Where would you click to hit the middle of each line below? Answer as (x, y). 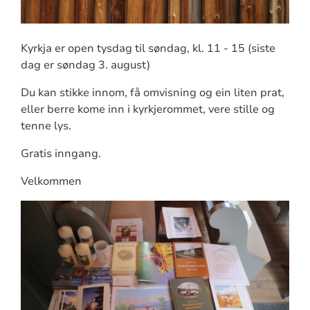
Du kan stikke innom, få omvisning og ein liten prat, (152, 92)
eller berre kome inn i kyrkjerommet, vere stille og (147, 109)
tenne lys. (46, 126)
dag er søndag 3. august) (85, 65)
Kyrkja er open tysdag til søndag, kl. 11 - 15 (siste (148, 48)
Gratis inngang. (62, 153)
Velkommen (51, 181)
